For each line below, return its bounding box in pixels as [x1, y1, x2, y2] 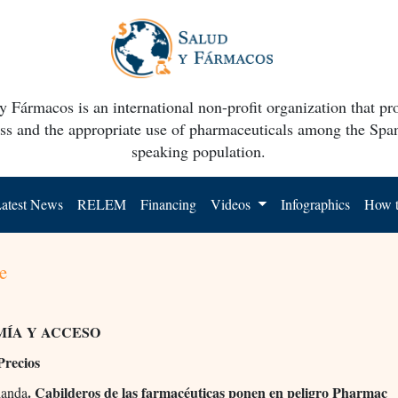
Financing [140, 194, 197, 213]
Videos [211, 194, 255, 213]
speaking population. [131, 139, 267, 162]
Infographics [281, 194, 351, 213]
